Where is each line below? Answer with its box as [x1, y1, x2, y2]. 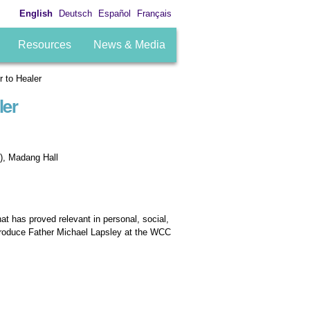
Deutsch [58, 8, 92, 19]
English [19, 8, 53, 19]
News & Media [93, 39, 165, 51]
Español [98, 8, 131, 19]
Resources [17, 39, 71, 51]
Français [136, 8, 172, 19]
